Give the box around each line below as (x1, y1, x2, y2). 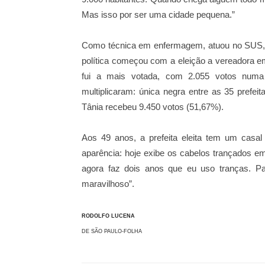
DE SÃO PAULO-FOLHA (82, 228, 144, 234)
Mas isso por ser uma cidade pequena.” (82, 9, 235, 20)
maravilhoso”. (82, 179, 134, 189)
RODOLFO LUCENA (82, 213, 135, 219)
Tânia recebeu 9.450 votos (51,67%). (82, 102, 224, 112)
